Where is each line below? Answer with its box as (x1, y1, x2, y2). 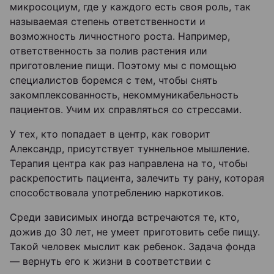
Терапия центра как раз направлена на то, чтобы (10, 157, 248, 169)
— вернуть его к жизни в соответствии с (10, 255, 211, 267)
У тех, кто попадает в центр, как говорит (10, 128, 210, 140)
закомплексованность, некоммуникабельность (10, 89, 239, 101)
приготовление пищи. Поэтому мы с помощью (10, 59, 237, 72)
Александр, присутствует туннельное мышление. (10, 143, 250, 155)
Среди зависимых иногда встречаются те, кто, (10, 211, 239, 223)
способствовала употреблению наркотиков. (10, 187, 224, 199)
